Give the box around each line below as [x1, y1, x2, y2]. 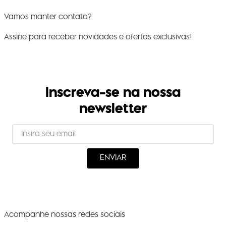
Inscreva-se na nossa [45, 81, 181, 102]
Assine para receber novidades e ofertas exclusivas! [4, 30, 192, 43]
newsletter [79, 97, 147, 119]
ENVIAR [100, 151, 126, 164]
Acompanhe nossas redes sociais [4, 208, 125, 221]
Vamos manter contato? [4, 10, 92, 23]
